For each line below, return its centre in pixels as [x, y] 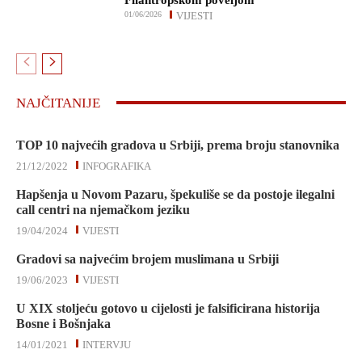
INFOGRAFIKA [117, 166]
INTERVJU [107, 344]
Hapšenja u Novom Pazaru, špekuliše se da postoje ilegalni [175, 194]
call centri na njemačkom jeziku [103, 209]
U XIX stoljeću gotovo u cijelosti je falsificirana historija [168, 308]
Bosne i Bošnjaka [63, 323]
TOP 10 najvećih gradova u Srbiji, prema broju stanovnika [178, 145]
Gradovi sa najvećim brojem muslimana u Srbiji [147, 259]
